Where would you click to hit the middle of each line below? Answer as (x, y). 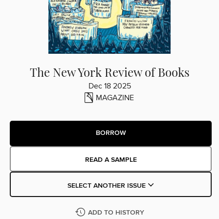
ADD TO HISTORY (116, 212)
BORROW (111, 133)
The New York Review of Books (109, 72)
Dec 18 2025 (109, 86)
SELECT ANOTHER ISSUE (107, 186)
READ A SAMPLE (111, 160)
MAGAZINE (115, 98)
